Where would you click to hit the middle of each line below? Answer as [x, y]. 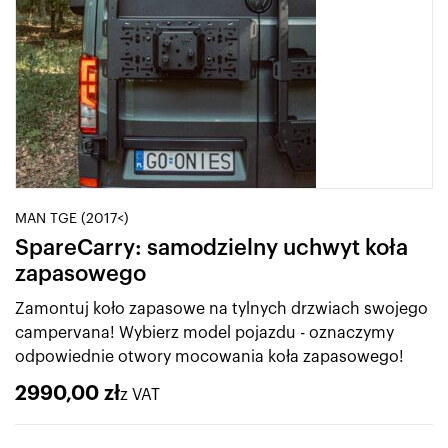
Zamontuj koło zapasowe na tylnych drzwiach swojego [221, 308]
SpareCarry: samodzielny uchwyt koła [211, 247]
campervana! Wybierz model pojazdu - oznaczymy [204, 332]
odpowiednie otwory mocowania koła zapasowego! [209, 356]
